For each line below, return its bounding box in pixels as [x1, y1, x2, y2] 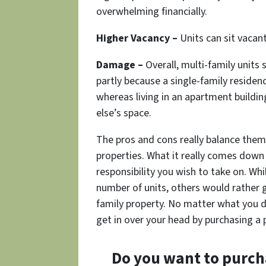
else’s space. [96, 106, 151, 121]
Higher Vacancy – [96, 31, 178, 46]
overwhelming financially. [96, 4, 207, 20]
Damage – [96, 58, 143, 73]
